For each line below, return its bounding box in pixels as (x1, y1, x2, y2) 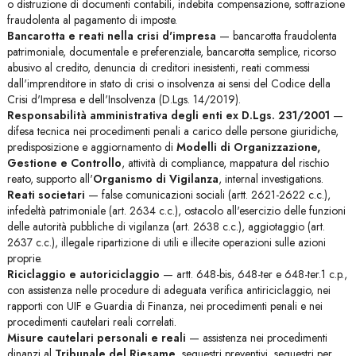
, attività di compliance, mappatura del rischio (121, 155, 329, 171)
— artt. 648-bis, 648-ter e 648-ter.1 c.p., (159, 266, 347, 282)
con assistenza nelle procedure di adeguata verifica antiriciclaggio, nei (6, 282, 331, 298)
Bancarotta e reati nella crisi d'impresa (6, 28, 216, 44)
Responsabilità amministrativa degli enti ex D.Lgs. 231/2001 (6, 107, 330, 123)
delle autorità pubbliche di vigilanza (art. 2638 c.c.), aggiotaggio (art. (6, 219, 325, 234)
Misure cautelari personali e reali (6, 330, 186, 346)
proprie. (6, 250, 42, 266)
